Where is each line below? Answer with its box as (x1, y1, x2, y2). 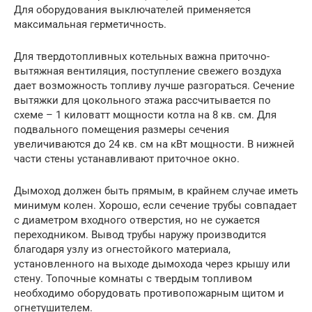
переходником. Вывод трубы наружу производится (14, 228, 266, 242)
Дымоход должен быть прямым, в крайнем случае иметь (14, 185, 298, 198)
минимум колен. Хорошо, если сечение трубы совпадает (14, 199, 297, 212)
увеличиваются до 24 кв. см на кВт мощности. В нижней (14, 138, 295, 151)
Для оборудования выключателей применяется (14, 3, 251, 17)
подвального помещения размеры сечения (14, 123, 229, 136)
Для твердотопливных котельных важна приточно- (14, 50, 270, 63)
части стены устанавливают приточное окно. (14, 153, 240, 166)
